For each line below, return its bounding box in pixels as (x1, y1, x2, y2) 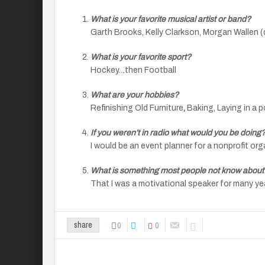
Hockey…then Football (91, 66, 176, 75)
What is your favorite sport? (91, 53, 191, 62)
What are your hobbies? (91, 91, 179, 99)
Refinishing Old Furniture (91, 104, 183, 112)
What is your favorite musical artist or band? (91, 15, 251, 24)
